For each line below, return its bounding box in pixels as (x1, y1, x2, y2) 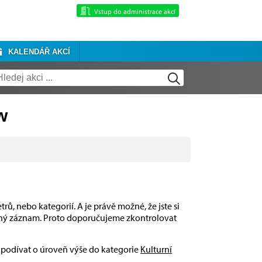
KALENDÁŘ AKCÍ (3, 47, 70, 56)
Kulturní (140, 243, 172, 256)
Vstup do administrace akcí (94, 6, 175, 16)
